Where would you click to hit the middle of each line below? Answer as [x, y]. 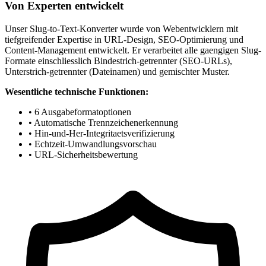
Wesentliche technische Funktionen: [77, 92]
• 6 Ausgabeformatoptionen [80, 112]
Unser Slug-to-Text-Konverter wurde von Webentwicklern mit [121, 29]
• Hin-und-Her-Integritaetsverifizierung [102, 134]
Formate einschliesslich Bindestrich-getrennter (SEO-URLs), [118, 61]
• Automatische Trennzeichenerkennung [103, 123]
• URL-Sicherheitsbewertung [83, 155]
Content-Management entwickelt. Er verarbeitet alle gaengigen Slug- [133, 50]
